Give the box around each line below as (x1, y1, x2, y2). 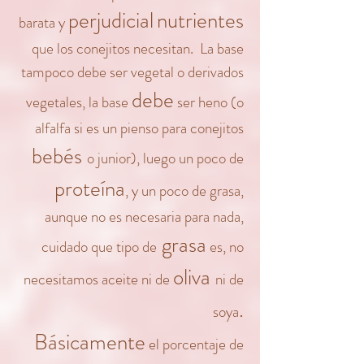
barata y (19, 11, 68, 33)
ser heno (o (174, 91, 244, 113)
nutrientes (157, 5, 244, 36)
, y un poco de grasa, (125, 180, 244, 201)
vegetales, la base (26, 91, 132, 113)
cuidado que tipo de (41, 236, 157, 258)
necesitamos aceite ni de (24, 268, 173, 290)
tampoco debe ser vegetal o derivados (21, 61, 244, 83)
